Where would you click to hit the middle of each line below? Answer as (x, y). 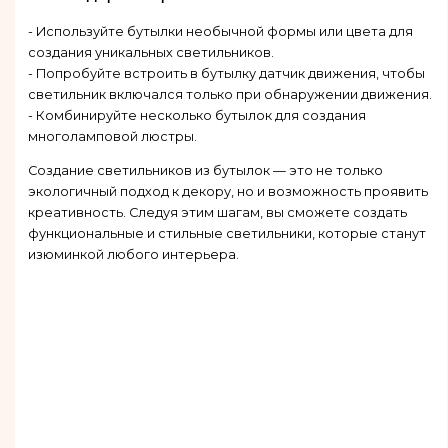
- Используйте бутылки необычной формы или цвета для (220, 32)
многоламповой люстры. (112, 137)
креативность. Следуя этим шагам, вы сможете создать (217, 212)
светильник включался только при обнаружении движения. (229, 95)
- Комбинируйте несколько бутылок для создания (196, 116)
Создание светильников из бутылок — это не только (205, 170)
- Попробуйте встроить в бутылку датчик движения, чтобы (226, 74)
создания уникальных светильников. (150, 53)
